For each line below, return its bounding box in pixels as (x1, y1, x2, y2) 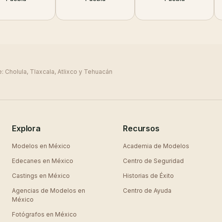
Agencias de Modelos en (12, 187, 85, 194)
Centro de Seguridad (123, 157, 184, 165)
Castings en (12, 172, 48, 179)
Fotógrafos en (12, 211, 55, 218)
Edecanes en (12, 157, 52, 165)
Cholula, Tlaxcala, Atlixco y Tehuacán (5, 68, 112, 75)
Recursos (123, 123, 160, 133)
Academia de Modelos (123, 142, 189, 150)
